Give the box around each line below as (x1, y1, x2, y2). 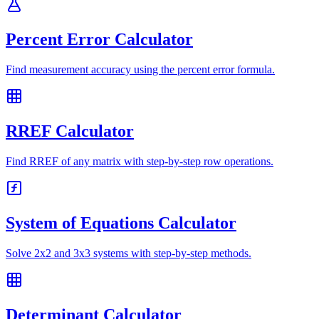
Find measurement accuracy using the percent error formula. (6, 63, 275, 76)
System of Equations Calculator (6, 213, 236, 232)
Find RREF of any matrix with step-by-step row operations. (6, 155, 273, 168)
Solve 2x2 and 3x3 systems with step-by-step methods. (6, 246, 251, 259)
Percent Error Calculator (6, 30, 193, 49)
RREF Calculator (6, 122, 134, 141)
